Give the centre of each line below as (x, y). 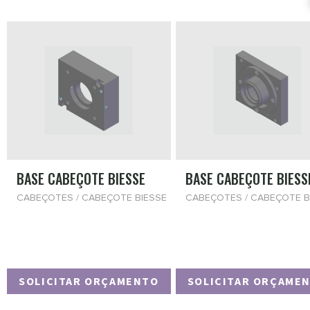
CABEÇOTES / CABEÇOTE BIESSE (92, 198)
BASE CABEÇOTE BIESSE (81, 179)
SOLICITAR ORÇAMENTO (89, 281)
